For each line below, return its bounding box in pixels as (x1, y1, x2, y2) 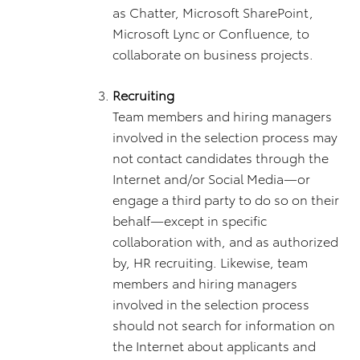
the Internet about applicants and (112, 336, 316, 354)
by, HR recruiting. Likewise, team (112, 252, 308, 271)
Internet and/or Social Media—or (112, 169, 310, 187)
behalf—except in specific (112, 211, 267, 229)
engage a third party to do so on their (112, 190, 339, 208)
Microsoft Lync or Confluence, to (112, 23, 309, 42)
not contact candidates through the (112, 148, 329, 166)
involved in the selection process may (112, 127, 337, 145)
